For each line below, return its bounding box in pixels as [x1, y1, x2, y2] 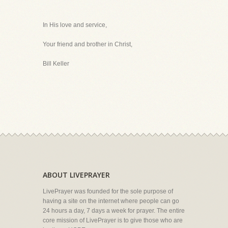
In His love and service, [43, 21, 107, 28]
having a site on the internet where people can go [43, 197, 179, 205]
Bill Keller [43, 60, 69, 67]
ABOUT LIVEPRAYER [43, 170, 110, 180]
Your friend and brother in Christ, [43, 41, 132, 48]
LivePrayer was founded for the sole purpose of [43, 188, 173, 195]
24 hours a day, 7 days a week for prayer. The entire [43, 207, 185, 214]
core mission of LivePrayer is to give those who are [43, 217, 183, 224]
